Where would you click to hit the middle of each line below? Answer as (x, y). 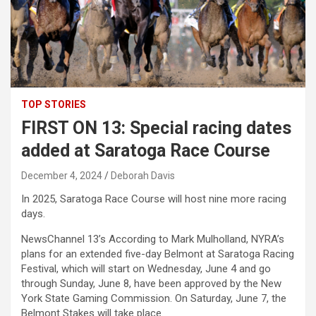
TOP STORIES (54, 105)
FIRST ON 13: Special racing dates (156, 128)
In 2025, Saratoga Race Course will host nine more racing (154, 199)
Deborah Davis (143, 176)
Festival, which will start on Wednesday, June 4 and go (146, 269)
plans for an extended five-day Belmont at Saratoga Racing (158, 254)
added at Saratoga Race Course (146, 151)
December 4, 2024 (62, 176)
